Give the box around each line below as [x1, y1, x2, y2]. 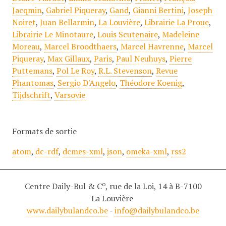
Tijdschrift [12, 89, 50, 101]
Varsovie [54, 89, 85, 101]
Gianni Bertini [132, 5, 184, 16]
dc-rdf [35, 146, 59, 157]
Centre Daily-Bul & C [24, 181, 102, 192]
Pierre [169, 53, 192, 65]
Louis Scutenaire [97, 29, 158, 40]
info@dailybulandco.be [115, 205, 199, 216]
